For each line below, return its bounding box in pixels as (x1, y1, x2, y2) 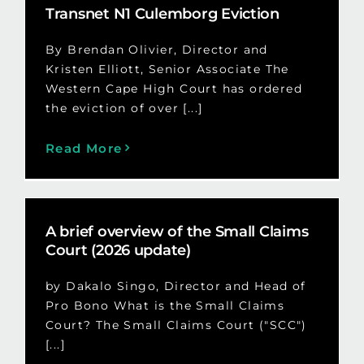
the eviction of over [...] (45, 100, 203, 115)
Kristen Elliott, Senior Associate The (45, 61, 289, 76)
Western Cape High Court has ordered (45, 80, 302, 96)
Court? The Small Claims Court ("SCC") (45, 317, 307, 332)
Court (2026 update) (45, 240, 191, 259)
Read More (45, 140, 123, 156)
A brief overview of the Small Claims (45, 222, 309, 240)
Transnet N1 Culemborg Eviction (45, 4, 279, 23)
